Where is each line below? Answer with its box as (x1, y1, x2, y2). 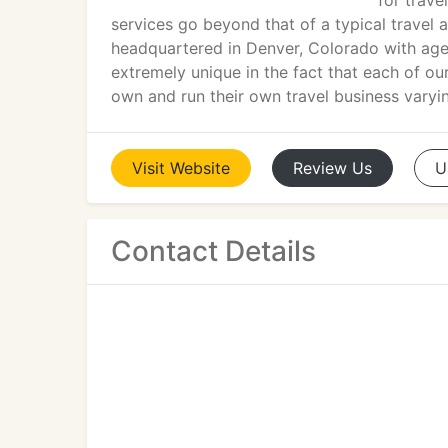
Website (170, 158, 230, 178)
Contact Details (111, 234, 316, 268)
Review (293, 158, 347, 178)
